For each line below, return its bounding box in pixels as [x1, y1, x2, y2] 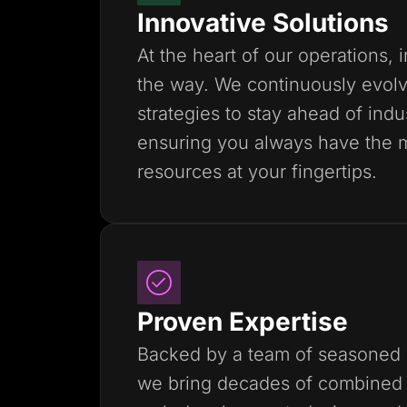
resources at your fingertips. [136, 160, 377, 183]
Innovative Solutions [136, 6, 389, 38]
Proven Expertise [136, 305, 348, 337]
